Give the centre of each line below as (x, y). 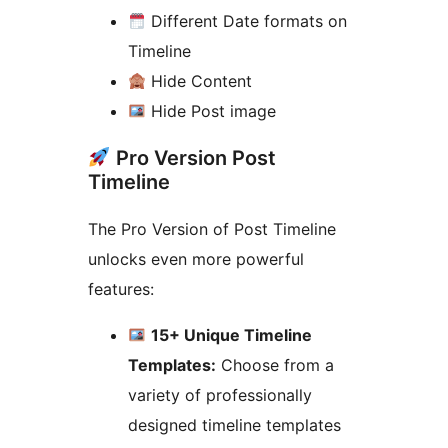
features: (121, 288)
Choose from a (275, 364)
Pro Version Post (193, 157)
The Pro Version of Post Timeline (212, 228)
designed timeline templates (234, 424)
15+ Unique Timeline (232, 334)
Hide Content (199, 80)
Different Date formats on (247, 20)
